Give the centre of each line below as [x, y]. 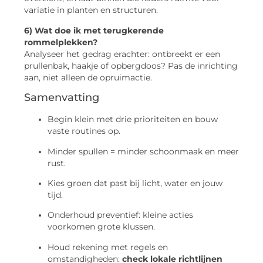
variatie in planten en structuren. [91, 10]
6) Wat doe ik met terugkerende [94, 30]
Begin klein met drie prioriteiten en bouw [133, 119]
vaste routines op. [84, 131]
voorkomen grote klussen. [101, 227]
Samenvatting [62, 98]
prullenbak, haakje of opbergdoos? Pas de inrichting [131, 65]
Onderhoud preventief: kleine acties [120, 215]
